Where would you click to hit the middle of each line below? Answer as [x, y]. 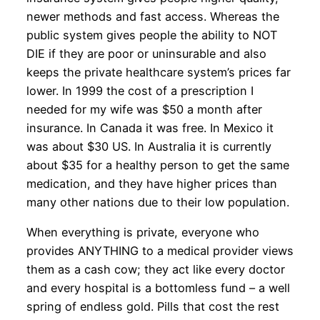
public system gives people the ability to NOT [151, 35]
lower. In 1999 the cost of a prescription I [140, 90]
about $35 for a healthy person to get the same [157, 165]
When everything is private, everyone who [142, 232]
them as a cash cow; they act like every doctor [155, 270]
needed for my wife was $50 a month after [144, 109]
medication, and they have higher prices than [151, 183]
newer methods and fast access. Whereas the [152, 16]
